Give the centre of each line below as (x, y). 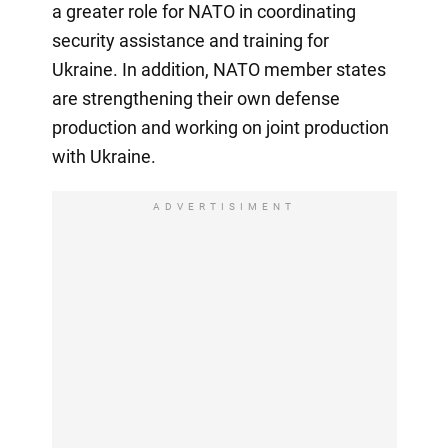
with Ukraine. (103, 156)
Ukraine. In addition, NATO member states (218, 69)
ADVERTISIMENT (224, 206)
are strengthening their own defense (195, 98)
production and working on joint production (220, 127)
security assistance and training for (190, 40)
